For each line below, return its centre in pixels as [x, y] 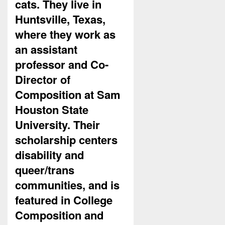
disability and [49, 155]
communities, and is [67, 185]
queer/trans [45, 170]
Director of [43, 80]
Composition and [59, 215]
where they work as [65, 34]
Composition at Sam [68, 95]
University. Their [58, 125]
